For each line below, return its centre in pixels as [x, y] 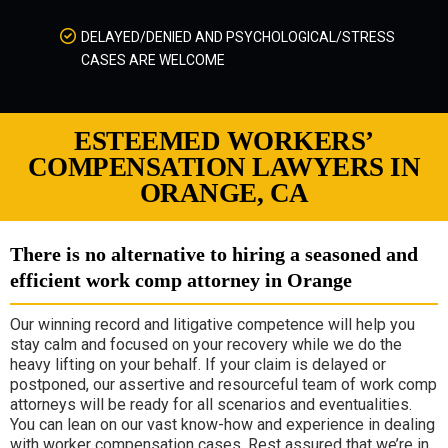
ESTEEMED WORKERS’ [224, 141]
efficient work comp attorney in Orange [181, 280]
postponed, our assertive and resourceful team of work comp [223, 384]
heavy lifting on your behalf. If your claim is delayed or [198, 364]
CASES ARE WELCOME [153, 60]
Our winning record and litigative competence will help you [212, 324]
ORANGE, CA [224, 193]
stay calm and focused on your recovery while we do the [206, 344]
